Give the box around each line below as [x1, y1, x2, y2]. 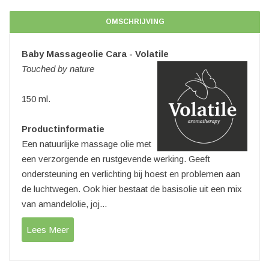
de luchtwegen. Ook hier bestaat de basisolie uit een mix [22, 184, 242, 194]
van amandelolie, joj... [22, 199, 107, 209]
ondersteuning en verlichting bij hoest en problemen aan [22, 169, 240, 179]
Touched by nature [22, 64, 94, 74]
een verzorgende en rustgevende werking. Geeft [22, 154, 210, 164]
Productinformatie [22, 124, 104, 134]
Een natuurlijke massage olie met [22, 139, 151, 149]
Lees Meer [26, 225, 69, 235]
